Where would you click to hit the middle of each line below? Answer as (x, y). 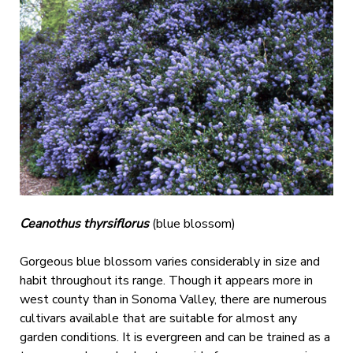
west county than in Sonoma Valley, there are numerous (173, 300)
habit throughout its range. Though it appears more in (166, 281)
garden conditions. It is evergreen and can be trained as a (175, 338)
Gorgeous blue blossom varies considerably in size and (169, 262)
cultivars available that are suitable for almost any (158, 319)
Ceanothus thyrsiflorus (85, 224)
